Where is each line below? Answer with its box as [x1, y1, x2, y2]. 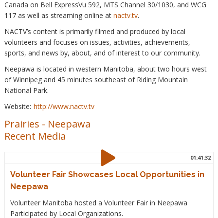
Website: [4, 102, 31, 111]
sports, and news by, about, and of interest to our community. [4, 48, 204, 57]
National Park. [4, 85, 49, 95]
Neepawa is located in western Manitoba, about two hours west [4, 64, 207, 73]
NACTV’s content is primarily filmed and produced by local [4, 26, 185, 36]
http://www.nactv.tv [33, 102, 94, 111]
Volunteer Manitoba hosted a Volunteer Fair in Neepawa [10, 198, 187, 208]
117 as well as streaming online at [4, 10, 113, 20]
